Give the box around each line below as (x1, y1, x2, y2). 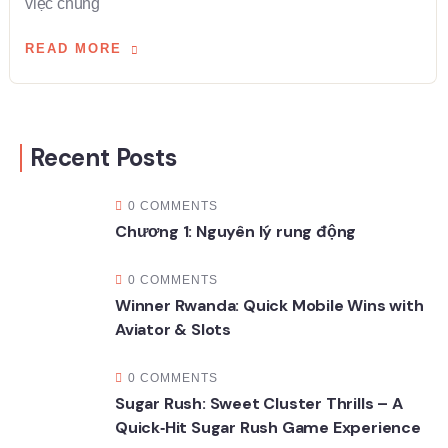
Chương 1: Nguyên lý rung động (115, 221, 357, 242)
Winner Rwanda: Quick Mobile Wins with (115, 295, 424, 316)
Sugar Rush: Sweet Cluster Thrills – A (115, 393, 403, 414)
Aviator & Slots (115, 319, 232, 340)
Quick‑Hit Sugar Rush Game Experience (115, 417, 421, 438)
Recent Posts (30, 142, 177, 173)
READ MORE (25, 41, 122, 56)
